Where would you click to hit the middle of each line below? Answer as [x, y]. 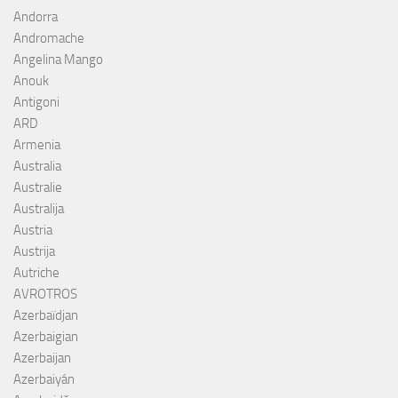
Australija [39, 208]
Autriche [36, 272]
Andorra [36, 16]
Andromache [49, 38]
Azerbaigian [46, 336]
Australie [38, 187]
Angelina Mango [58, 59]
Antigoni [36, 102]
